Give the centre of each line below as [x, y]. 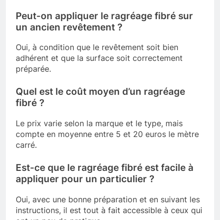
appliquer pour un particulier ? [85, 179]
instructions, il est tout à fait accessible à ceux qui [109, 210]
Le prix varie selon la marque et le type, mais [99, 124]
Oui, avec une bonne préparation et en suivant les [108, 199]
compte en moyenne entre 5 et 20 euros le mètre [107, 134]
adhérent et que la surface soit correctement [99, 58]
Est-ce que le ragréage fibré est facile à [105, 168]
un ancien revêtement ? [69, 27]
